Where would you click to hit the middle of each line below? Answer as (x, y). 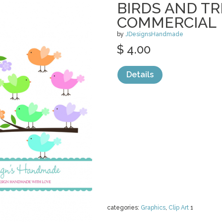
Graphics (153, 208)
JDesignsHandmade (154, 34)
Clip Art (179, 208)
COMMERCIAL (167, 23)
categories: (124, 208)
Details (140, 75)
